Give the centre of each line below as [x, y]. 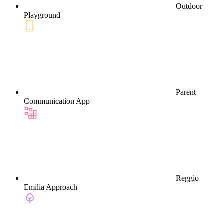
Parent [186, 92]
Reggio [187, 178]
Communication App [57, 101]
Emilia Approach [51, 187]
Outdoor [189, 6]
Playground [42, 15]
